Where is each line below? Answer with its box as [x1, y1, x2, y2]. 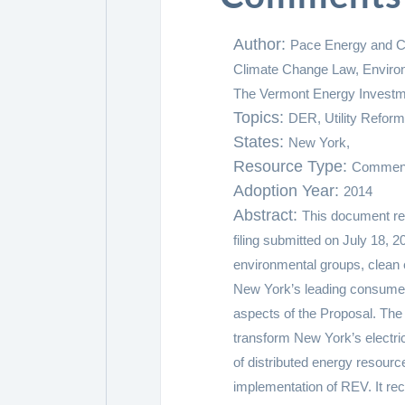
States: [233, 133, 288, 151]
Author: [233, 35, 290, 53]
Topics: [233, 108, 288, 127]
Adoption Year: [233, 182, 344, 200]
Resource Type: [233, 157, 352, 175]
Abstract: [233, 206, 302, 224]
